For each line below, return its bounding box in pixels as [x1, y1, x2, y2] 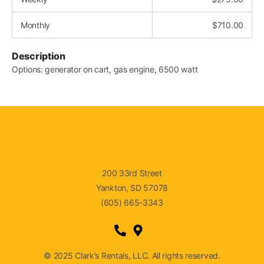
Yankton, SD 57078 [96, 183, 168, 193]
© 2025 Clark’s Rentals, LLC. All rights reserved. [44, 250, 220, 260]
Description [12, 50, 65, 62]
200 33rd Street [102, 168, 162, 178]
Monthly [21, 20, 50, 30]
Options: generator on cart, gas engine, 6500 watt [12, 64, 198, 74]
